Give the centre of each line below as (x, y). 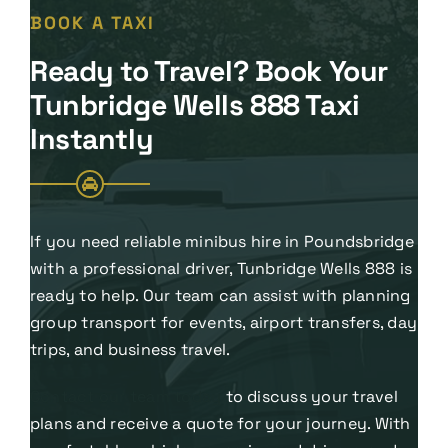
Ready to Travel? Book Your (208, 70)
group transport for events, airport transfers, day (223, 322)
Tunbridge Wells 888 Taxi (194, 104)
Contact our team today (125, 396)
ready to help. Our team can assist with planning (220, 295)
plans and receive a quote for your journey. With (220, 423)
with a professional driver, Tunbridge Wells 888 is (220, 268)
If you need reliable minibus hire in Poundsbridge (221, 241)
